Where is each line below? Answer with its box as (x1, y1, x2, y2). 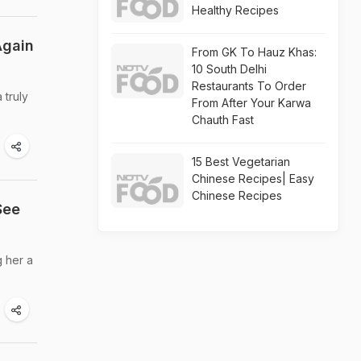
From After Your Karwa (192, 96, 311, 110)
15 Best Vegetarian (192, 155, 290, 168)
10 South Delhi (192, 62, 267, 76)
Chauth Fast (192, 113, 254, 127)
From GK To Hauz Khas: (192, 45, 317, 59)
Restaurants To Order (192, 79, 306, 93)
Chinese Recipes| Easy (192, 172, 314, 185)
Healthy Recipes (192, 3, 279, 17)
